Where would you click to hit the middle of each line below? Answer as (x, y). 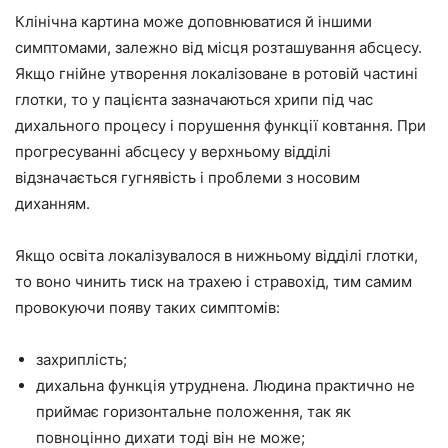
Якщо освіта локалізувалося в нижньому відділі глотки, (216, 255)
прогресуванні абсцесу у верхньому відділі (173, 151)
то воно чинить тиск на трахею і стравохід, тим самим (213, 281)
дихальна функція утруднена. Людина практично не (225, 385)
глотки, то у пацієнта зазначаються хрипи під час (194, 99)
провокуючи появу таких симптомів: (147, 307)
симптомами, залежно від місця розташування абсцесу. (218, 47)
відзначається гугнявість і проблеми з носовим (187, 177)
